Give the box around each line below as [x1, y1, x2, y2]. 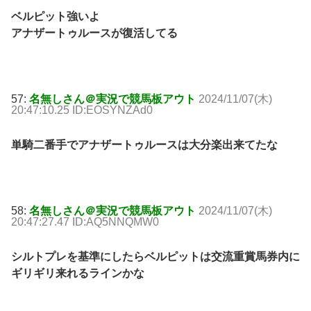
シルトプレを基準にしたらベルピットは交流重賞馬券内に [11, 250, 300, 262]
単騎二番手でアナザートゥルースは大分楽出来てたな [11, 139, 278, 151]
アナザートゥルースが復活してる [11, 27, 178, 40]
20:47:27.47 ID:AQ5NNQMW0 [11, 215, 159, 228]
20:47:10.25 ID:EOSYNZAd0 [11, 104, 153, 116]
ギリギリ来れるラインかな [11, 267, 144, 279]
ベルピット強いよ [11, 10, 100, 23]
